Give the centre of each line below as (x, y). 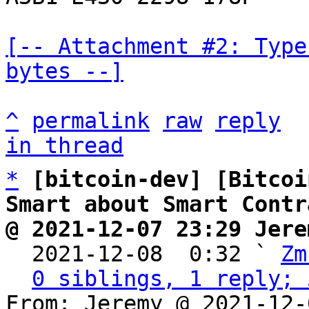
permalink (91, 121)
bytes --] (64, 71)
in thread (64, 146)
